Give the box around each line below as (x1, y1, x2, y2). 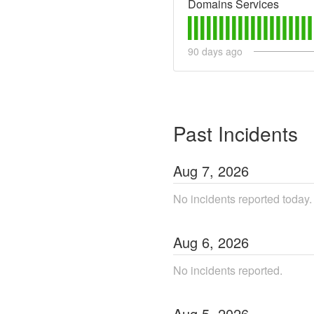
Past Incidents (173, 119, 298, 148)
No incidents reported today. (173, 191, 312, 207)
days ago (199, 44, 243, 59)
